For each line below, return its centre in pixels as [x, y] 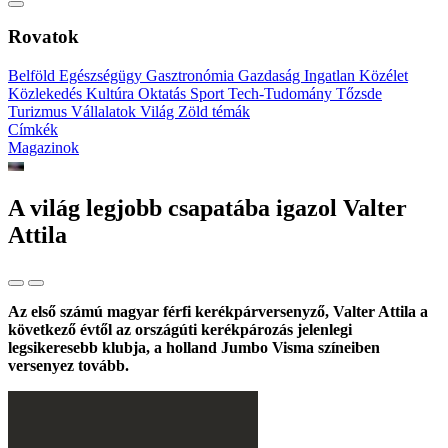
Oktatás [164, 94]
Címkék [33, 130]
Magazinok [43, 148]
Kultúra [112, 94]
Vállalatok [105, 112]
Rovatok [43, 37]
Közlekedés [47, 94]
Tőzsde [359, 94]
